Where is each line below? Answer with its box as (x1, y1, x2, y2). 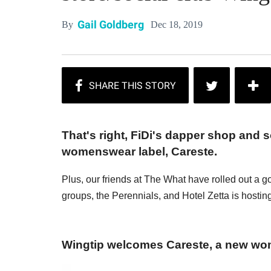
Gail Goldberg (77, 18, 144, 31)
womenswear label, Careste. (62, 145, 217, 158)
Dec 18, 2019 (151, 19, 203, 30)
